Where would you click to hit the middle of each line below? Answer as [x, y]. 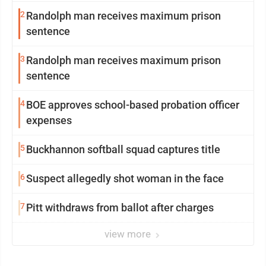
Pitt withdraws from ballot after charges [120, 207]
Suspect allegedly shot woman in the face [125, 178]
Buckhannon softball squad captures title [123, 149]
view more [129, 234]
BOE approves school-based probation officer [133, 104]
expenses [49, 120]
